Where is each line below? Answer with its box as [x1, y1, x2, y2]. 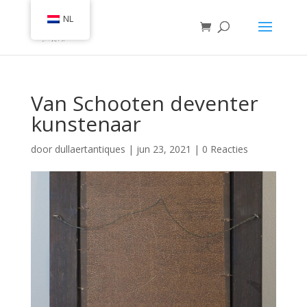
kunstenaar [30, 110, 141, 138]
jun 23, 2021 [136, 143, 191, 156]
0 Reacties [201, 143, 248, 156]
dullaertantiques [54, 143, 125, 156]
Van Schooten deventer [30, 89, 258, 117]
